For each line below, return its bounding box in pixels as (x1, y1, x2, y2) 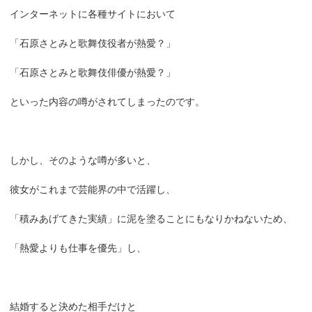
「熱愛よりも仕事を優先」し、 (10, 242, 147, 253)
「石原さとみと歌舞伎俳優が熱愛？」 (10, 66, 176, 78)
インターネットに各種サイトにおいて (10, 8, 176, 19)
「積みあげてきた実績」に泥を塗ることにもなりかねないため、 (10, 212, 293, 224)
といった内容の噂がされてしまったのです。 (10, 95, 205, 107)
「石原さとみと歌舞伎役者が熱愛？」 (10, 37, 176, 49)
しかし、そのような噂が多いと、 (10, 154, 157, 166)
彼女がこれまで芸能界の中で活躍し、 (10, 183, 176, 195)
